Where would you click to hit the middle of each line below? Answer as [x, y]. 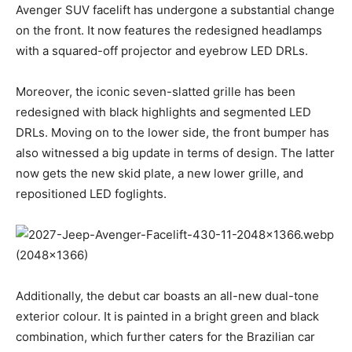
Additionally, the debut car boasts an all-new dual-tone [167, 295]
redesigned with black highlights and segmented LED [163, 112]
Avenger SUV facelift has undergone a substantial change [175, 9]
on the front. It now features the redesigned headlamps [169, 30]
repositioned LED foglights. [91, 193]
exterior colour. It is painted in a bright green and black [167, 316]
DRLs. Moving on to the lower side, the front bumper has [172, 132]
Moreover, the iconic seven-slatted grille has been [156, 91]
